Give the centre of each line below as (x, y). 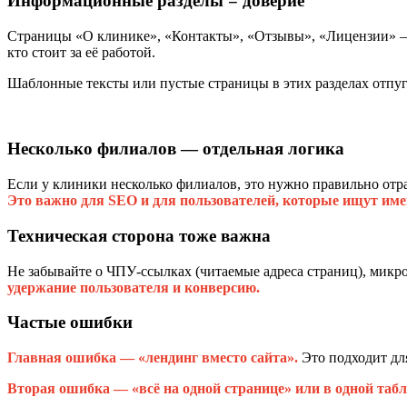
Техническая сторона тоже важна (139, 235)
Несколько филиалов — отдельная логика (176, 149)
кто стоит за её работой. (81, 52)
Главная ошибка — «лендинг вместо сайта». (153, 357)
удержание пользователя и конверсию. (134, 287)
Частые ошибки (70, 323)
